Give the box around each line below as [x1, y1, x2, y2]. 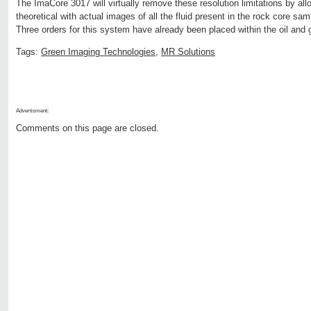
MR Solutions [161, 47, 215, 58]
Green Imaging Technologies [41, 47, 155, 58]
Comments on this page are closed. [16, 123, 159, 134]
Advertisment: [16, 108, 49, 115]
